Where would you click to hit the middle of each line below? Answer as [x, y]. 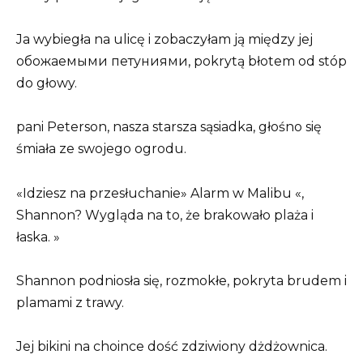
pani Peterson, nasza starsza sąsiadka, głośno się [169, 127]
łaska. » [38, 237]
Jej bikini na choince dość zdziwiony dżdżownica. [172, 347]
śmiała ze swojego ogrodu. [101, 149]
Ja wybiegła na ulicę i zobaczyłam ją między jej [164, 40]
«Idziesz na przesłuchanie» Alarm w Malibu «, [160, 193]
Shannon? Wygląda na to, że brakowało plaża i [165, 215]
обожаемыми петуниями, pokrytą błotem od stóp [181, 62]
